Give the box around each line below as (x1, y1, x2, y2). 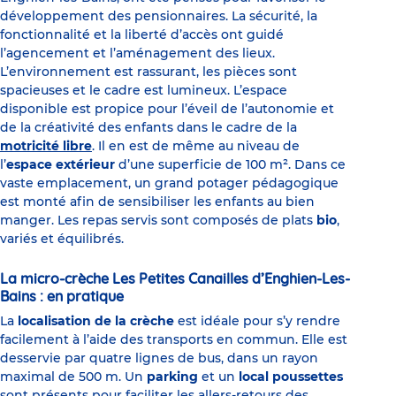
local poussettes (239, 369, 343, 385)
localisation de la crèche (18, 313, 174, 330)
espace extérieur (6, 156, 115, 173)
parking (147, 369, 198, 385)
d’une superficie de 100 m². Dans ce (115, 156, 346, 173)
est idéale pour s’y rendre (174, 313, 340, 330)
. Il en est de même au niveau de (92, 138, 300, 155)
